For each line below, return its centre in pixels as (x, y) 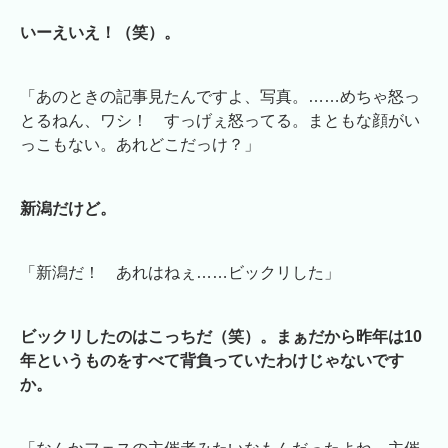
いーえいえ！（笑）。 (100, 33)
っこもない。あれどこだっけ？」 (140, 145)
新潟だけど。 (68, 209)
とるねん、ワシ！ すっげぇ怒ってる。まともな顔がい (220, 121)
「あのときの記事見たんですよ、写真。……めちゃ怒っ (220, 97)
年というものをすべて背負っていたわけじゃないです (212, 361)
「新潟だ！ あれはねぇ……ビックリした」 (180, 273)
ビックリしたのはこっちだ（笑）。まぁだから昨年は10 (221, 337)
